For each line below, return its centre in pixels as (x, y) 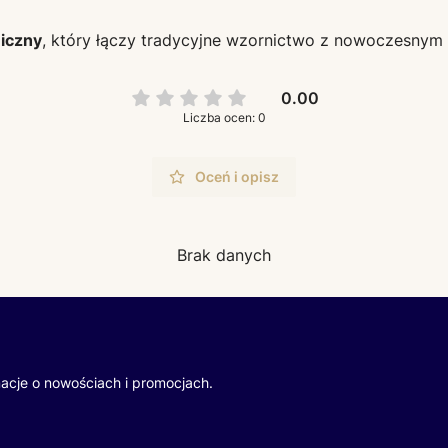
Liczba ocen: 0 (224, 117)
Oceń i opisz (237, 176)
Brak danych (224, 254)
